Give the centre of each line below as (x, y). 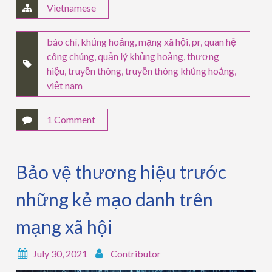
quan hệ (220, 42)
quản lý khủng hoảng (141, 56)
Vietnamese (72, 8)
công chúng (71, 56)
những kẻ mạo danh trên (115, 199)
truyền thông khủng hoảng (180, 71)
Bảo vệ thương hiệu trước (121, 172)
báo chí (62, 42)
